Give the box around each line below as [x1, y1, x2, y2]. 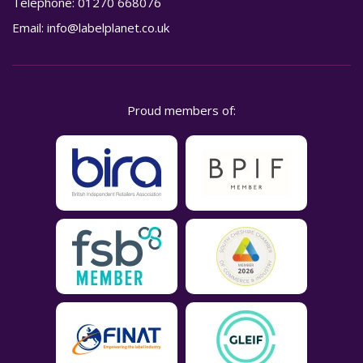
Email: [12, 19, 47, 36]
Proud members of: [127, 101, 236, 118]
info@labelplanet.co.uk [47, 19, 169, 36]
